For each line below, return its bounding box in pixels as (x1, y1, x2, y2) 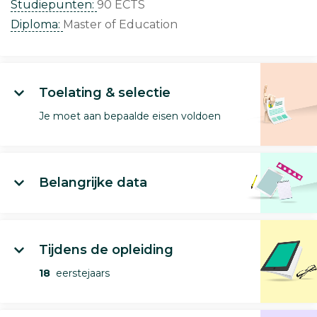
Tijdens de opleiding (39, 242, 173, 258)
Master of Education (63, 18, 178, 31)
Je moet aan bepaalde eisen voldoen (39, 110, 221, 122)
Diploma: (11, 18, 63, 31)
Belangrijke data (39, 175, 147, 190)
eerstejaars (50, 267, 110, 279)
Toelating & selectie (39, 85, 171, 100)
